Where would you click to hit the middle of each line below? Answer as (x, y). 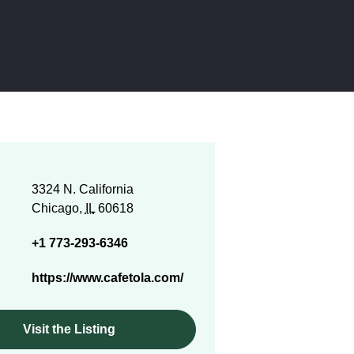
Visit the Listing (70, 329)
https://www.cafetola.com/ (107, 278)
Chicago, (58, 208)
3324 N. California (82, 189)
